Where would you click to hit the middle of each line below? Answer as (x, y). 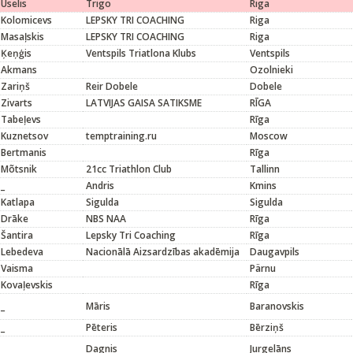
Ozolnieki (271, 70)
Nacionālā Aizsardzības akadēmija (163, 252)
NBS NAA (106, 219)
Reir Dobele (112, 86)
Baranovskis (277, 306)
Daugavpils (275, 252)
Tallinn (265, 169)
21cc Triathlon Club (129, 169)
